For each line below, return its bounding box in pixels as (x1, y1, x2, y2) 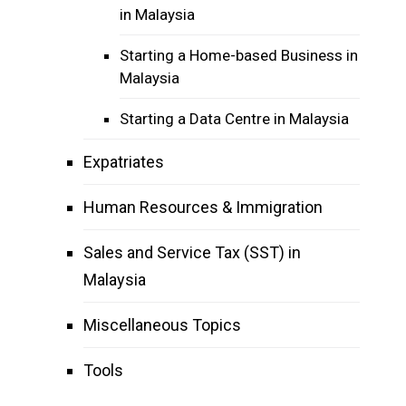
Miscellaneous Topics (83, 315, 241, 334)
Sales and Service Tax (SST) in (83, 243, 301, 262)
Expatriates (83, 152, 164, 171)
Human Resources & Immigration (83, 198, 323, 217)
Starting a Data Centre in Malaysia (120, 110, 349, 128)
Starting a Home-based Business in (120, 46, 358, 64)
